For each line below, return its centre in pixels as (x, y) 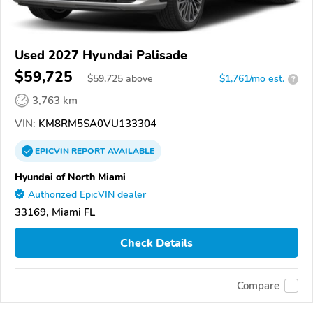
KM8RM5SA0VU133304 (96, 124)
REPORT (88, 151)
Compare (258, 285)
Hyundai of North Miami (70, 177)
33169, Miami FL (55, 213)
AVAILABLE (130, 151)
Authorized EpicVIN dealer (87, 195)
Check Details (156, 243)
